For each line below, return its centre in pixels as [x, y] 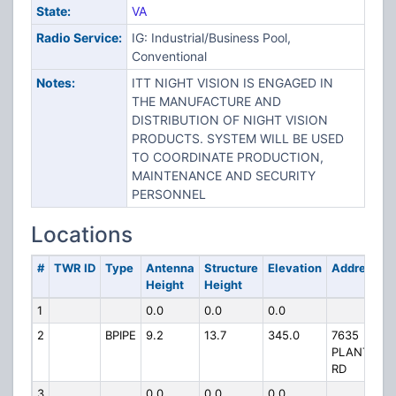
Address [354, 268]
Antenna [170, 268]
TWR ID [74, 268]
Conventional [169, 56]
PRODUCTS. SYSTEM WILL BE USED [237, 138]
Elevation [294, 268]
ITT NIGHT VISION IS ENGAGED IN [232, 83]
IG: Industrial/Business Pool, [211, 38]
